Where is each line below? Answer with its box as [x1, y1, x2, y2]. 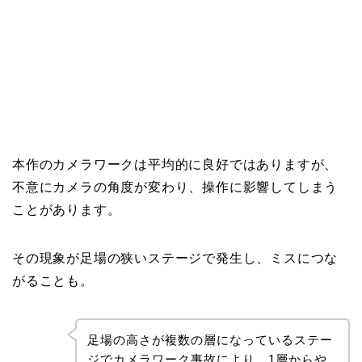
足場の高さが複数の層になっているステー [86, 333, 333, 347]
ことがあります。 [12, 203, 121, 217]
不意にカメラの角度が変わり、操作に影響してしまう [12, 180, 339, 195]
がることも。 [12, 274, 94, 288]
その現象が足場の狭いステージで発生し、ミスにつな [12, 251, 339, 266]
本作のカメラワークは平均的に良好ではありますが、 [12, 158, 339, 172]
